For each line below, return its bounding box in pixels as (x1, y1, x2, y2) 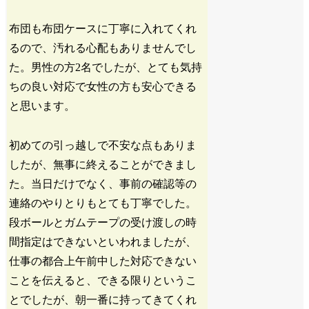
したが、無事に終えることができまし (9, 158, 197, 170)
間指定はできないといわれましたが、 (9, 235, 197, 248)
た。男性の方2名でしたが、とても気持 (9, 61, 203, 73)
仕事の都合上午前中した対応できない (9, 255, 197, 267)
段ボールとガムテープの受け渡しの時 (9, 216, 197, 228)
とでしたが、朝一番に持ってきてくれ (9, 293, 197, 306)
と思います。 (9, 99, 76, 112)
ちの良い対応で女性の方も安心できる (9, 80, 197, 92)
